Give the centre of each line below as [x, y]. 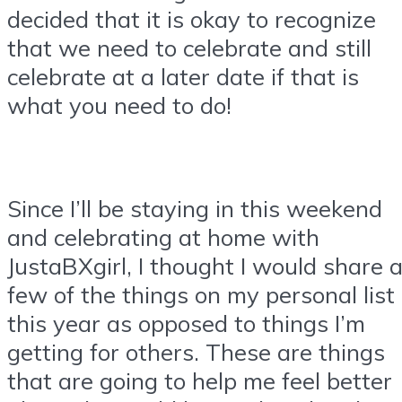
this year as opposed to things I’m [186, 323]
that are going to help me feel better [200, 381]
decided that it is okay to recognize [192, 18]
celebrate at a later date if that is [183, 76]
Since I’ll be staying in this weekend [195, 209]
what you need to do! [119, 105]
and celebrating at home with [163, 237]
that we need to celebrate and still [189, 47]
